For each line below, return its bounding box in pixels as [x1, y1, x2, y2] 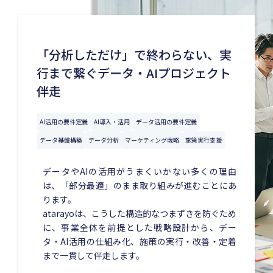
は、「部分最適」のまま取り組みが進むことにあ [43, 179, 236, 192]
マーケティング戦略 [125, 135, 179, 145]
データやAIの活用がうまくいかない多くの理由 [43, 165, 236, 178]
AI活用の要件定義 [40, 117, 88, 127]
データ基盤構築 [40, 135, 82, 145]
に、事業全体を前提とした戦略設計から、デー [43, 221, 236, 234]
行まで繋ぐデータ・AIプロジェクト [37, 64, 231, 82]
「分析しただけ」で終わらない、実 [37, 46, 232, 64]
